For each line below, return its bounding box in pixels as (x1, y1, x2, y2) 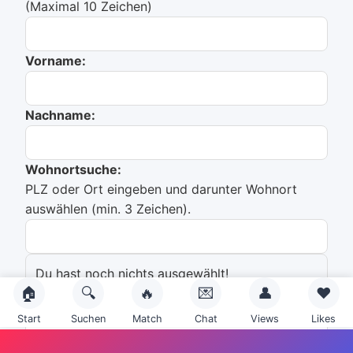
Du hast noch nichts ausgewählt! (35, 266, 229, 281)
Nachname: (25, 107, 95, 123)
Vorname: (25, 53, 86, 69)
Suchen (71, 313, 106, 325)
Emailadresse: (25, 295, 113, 311)
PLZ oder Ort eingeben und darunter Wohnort (25, 181, 297, 197)
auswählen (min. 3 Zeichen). (25, 201, 191, 217)
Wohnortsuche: (25, 162, 121, 177)
